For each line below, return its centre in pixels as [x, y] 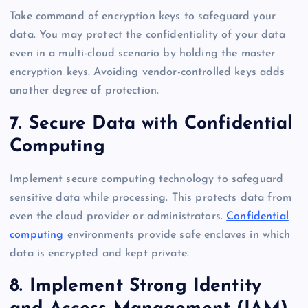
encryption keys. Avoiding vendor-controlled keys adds [147, 73]
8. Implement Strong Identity [136, 287]
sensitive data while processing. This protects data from [151, 198]
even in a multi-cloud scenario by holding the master [143, 54]
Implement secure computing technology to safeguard [147, 179]
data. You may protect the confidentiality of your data [147, 35]
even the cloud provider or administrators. [118, 216]
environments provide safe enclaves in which [177, 235]
